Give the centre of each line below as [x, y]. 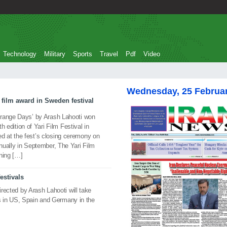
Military [55, 54]
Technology [20, 54]
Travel [109, 54]
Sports [83, 54]
